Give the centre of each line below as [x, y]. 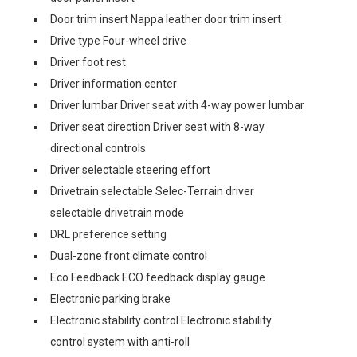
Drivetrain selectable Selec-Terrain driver [152, 191]
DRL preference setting [108, 234]
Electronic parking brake [110, 299]
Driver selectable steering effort [130, 170]
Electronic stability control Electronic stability [161, 320]
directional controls [98, 148]
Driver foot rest [88, 62]
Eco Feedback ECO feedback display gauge [158, 277]
